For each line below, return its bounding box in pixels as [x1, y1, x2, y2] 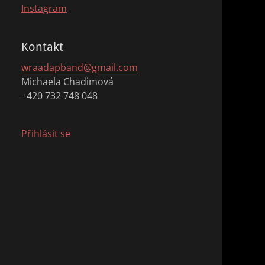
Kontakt [21, 40, 63, 54]
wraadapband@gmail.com [21, 61, 138, 74]
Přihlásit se [21, 127, 70, 140]
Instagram [21, 2, 67, 15]
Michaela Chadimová [21, 75, 114, 88]
